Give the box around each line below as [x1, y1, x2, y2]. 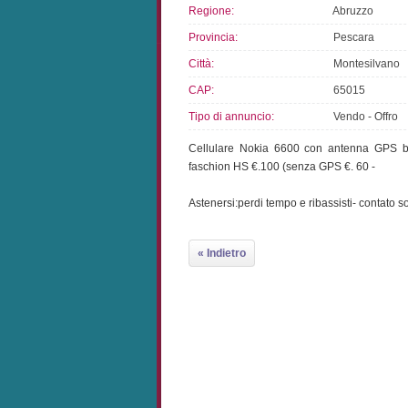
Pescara [325, 31, 374, 44]
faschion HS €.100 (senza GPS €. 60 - [189, 160, 375, 173]
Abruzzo [325, 5, 373, 17]
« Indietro [198, 247, 246, 260]
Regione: [189, 5, 234, 17]
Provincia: [189, 31, 238, 44]
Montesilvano [325, 57, 400, 70]
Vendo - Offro [325, 110, 398, 123]
